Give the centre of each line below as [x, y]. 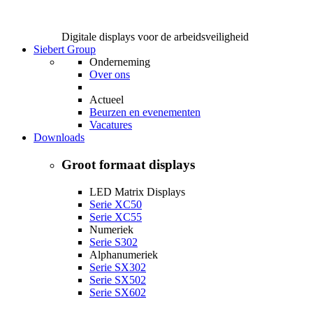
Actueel [107, 100]
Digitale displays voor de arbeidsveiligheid [155, 37]
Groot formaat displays [128, 165]
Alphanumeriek [124, 254]
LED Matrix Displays [137, 191]
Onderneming [120, 62]
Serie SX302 [118, 267]
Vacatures [111, 125]
